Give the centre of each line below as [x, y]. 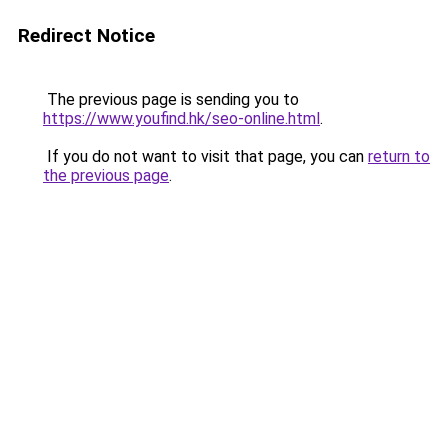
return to [399, 156]
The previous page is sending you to [171, 99]
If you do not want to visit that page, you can [205, 156]
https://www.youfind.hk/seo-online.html [181, 118]
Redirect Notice [86, 35]
